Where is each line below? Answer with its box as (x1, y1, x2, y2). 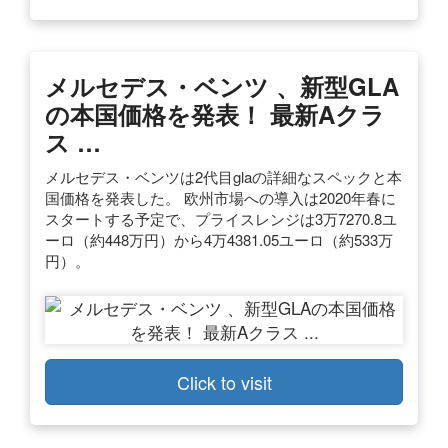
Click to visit (176, 368, 272, 395)
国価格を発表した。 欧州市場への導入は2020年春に (45, 186, 396, 208)
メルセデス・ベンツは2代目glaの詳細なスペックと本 (45, 165, 402, 187)
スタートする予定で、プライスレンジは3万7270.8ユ (45, 207, 397, 229)
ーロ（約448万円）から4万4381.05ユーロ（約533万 (45, 228, 393, 250)
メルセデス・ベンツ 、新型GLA (45, 68, 399, 103)
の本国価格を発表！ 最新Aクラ (45, 96, 385, 131)
